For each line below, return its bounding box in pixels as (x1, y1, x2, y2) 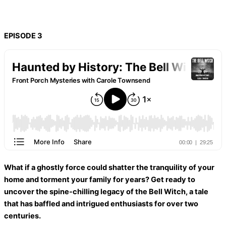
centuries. (4, 211, 41, 220)
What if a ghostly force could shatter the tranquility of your (4, 162, 214, 172)
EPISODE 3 (4, 31, 42, 41)
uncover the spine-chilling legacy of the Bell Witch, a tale (4, 187, 208, 196)
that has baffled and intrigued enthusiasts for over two (4, 199, 198, 208)
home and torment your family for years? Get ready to (4, 175, 195, 184)
